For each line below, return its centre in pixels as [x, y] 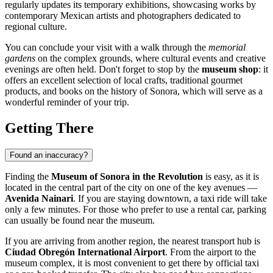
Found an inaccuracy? [49, 155]
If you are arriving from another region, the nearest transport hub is [133, 241]
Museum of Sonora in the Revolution [127, 176]
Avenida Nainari [39, 198]
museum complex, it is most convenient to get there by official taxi [132, 263]
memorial [227, 47]
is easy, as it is [231, 176]
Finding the [28, 176]
